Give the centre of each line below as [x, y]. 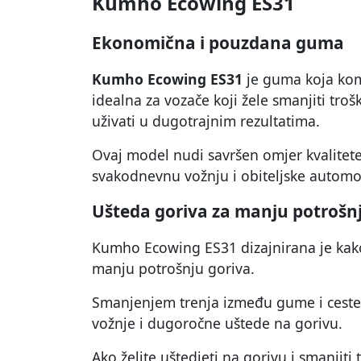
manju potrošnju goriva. [173, 269]
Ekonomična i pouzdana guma [218, 43]
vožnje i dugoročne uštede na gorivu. [217, 324]
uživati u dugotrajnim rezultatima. [206, 121]
